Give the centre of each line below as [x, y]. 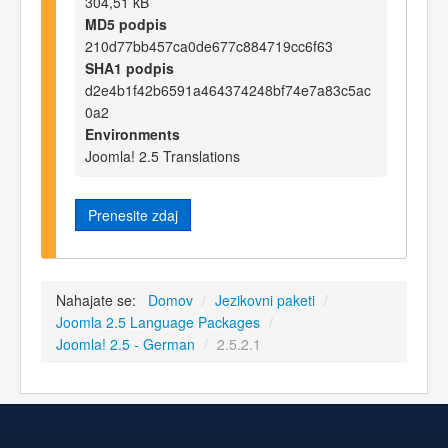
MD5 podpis [126, 23]
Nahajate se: [100, 300]
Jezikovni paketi [265, 300]
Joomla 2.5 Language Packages [158, 322]
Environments [132, 133]
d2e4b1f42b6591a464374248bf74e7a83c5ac [228, 89]
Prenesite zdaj [133, 214]
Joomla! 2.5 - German [125, 344]
